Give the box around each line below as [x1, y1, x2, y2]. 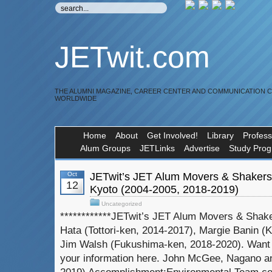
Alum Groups [80, 143, 131, 153]
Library [207, 131, 234, 140]
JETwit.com [55, 40, 210, 74]
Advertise [184, 143, 220, 153]
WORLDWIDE [55, 95, 97, 102]
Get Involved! [147, 131, 198, 140]
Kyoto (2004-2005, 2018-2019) [90, 183, 239, 195]
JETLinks [140, 143, 175, 153]
